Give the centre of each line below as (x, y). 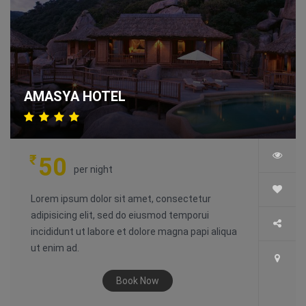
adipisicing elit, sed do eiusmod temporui (120, 215)
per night (93, 170)
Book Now (138, 281)
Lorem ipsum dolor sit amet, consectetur (121, 199)
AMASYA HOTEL (75, 97)
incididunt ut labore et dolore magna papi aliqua (134, 232)
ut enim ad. (55, 248)
